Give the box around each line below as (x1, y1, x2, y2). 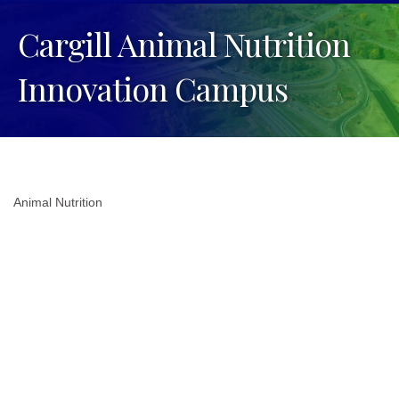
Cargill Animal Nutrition (18, 22, 350, 66)
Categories (12, 206, 105, 232)
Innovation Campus (18, 67, 288, 110)
